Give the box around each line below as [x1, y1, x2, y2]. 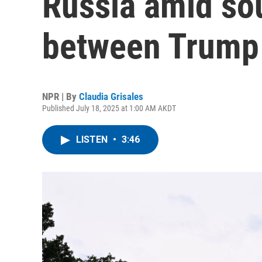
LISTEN [76, 134, 110, 145]
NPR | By [42, 91, 79, 102]
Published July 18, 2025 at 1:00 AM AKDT [42, 104, 176, 113]
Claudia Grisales [79, 91, 143, 102]
